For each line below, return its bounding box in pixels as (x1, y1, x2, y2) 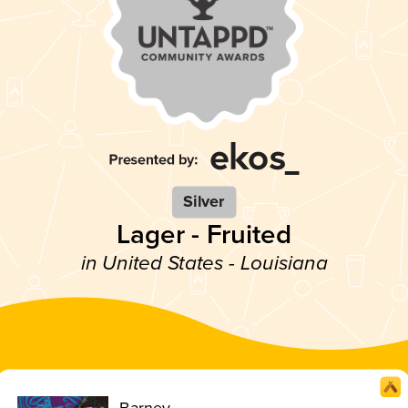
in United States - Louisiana (80, 250, 328, 276)
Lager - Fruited (117, 218, 291, 251)
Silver (183, 191, 225, 212)
